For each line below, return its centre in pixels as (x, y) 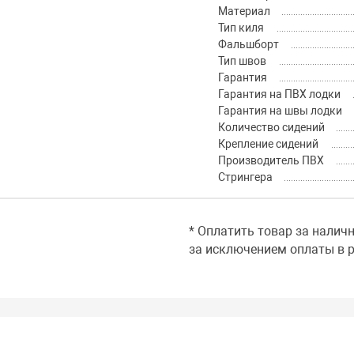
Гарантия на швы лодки (280, 111)
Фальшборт (248, 45)
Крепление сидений (268, 144)
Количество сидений (271, 128)
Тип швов (242, 61)
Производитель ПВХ (271, 161)
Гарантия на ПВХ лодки (279, 94)
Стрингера (245, 177)
